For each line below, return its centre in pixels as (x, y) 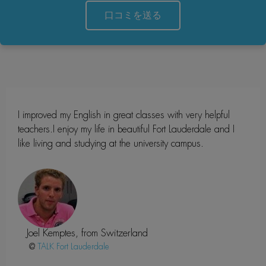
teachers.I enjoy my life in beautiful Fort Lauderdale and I (126, 129)
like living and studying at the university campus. (111, 143)
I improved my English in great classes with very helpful (124, 115)
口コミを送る (133, 15)
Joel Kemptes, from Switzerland (87, 232)
